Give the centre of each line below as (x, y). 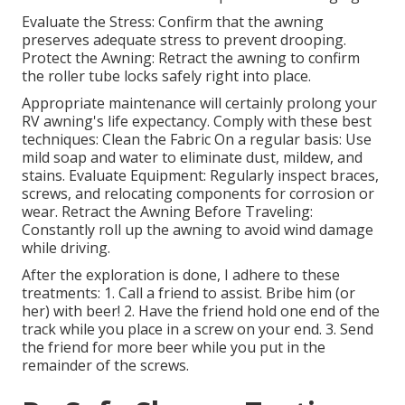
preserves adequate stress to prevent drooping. (184, 40)
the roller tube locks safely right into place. (166, 76)
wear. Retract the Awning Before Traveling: (167, 212)
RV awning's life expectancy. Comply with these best (197, 122)
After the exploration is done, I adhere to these (181, 275)
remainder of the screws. (105, 366)
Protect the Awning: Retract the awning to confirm (191, 58)
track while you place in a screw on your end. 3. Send (198, 330)
